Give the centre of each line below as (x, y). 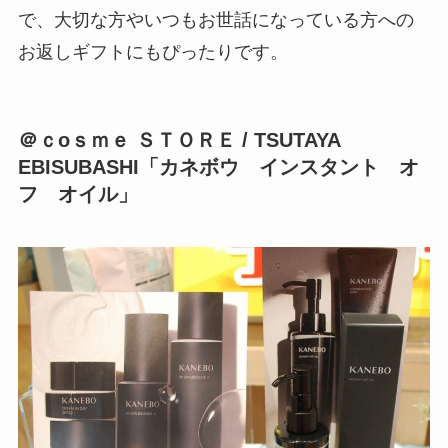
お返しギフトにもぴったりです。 (152, 51)
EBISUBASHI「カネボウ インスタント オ (218, 166)
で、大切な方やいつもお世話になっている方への (215, 19)
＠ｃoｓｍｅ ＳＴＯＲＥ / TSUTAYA (178, 139)
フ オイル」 (77, 193)
